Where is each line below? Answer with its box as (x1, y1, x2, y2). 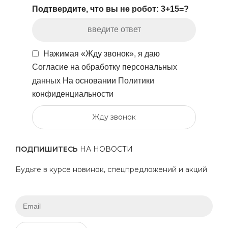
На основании (63, 76, 119, 85)
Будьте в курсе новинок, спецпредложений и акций (15, 164, 207, 174)
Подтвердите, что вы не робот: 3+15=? (32, 4, 189, 13)
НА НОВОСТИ (78, 144, 133, 154)
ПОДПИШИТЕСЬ (15, 144, 78, 154)
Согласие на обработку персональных (32, 63, 178, 72)
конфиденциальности (32, 89, 114, 98)
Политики (118, 76, 155, 85)
